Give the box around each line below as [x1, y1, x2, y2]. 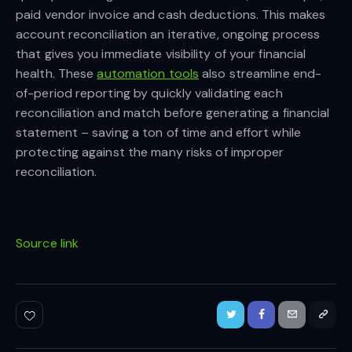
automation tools [97, 64, 200, 82]
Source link [16, 234, 79, 251]
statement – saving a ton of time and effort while [16, 123, 301, 141]
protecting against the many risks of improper [16, 143, 284, 160]
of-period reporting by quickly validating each [16, 84, 283, 101]
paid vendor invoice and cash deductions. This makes [16, 5, 326, 23]
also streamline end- [199, 64, 322, 82]
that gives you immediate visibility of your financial [16, 45, 306, 62]
